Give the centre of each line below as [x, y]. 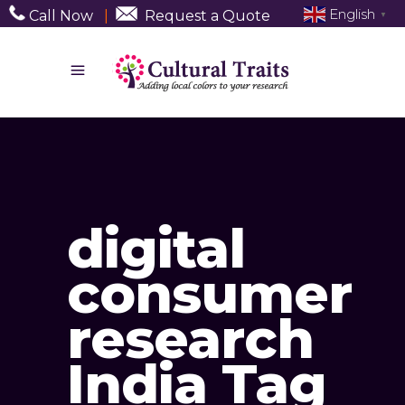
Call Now [59, 15]
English [352, 14]
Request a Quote [207, 15]
